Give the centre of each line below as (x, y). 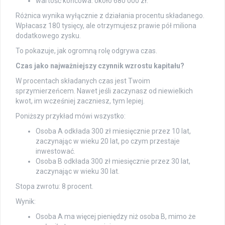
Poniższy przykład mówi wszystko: (71, 116)
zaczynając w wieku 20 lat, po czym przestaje (108, 141)
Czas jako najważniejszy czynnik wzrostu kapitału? (100, 66)
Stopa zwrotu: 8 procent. (54, 186)
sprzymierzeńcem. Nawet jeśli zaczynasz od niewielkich (104, 91)
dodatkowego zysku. (48, 35)
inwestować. (55, 151)
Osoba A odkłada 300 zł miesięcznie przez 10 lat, (113, 131)
